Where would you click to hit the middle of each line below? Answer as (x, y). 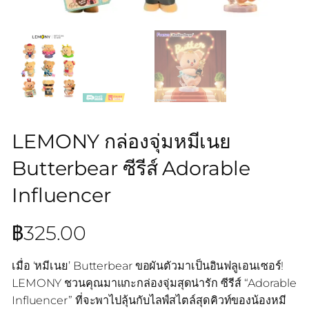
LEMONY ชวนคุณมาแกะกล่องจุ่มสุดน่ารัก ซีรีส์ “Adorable (154, 282)
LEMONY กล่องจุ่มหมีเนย (121, 141)
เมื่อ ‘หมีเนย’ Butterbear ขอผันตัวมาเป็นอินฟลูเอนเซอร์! (148, 265)
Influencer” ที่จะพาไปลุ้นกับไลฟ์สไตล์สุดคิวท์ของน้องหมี (149, 300)
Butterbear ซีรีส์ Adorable (131, 168)
